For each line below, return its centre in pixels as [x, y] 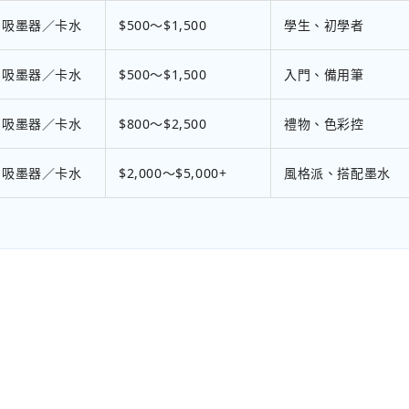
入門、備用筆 [324, 75]
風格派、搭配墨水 [337, 173]
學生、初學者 [324, 26]
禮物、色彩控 [324, 124]
